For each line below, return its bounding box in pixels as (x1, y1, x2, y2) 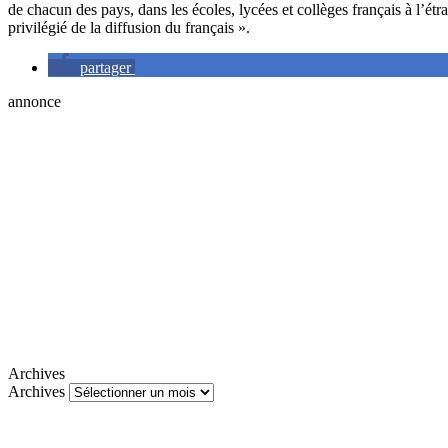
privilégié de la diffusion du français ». (8, 18, 250, 36)
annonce (8, 92, 61, 110)
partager (80, 58, 131, 76)
